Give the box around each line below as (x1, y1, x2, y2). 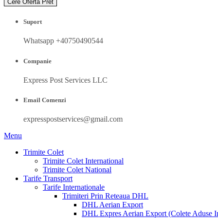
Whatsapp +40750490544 (23, 36, 103, 45)
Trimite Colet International (43, 157, 124, 165)
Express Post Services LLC (23, 75, 108, 84)
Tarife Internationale (43, 183, 105, 192)
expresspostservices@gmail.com (23, 115, 123, 124)
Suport (23, 18, 42, 26)
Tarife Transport (23, 174, 73, 183)
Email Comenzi (23, 96, 66, 104)
